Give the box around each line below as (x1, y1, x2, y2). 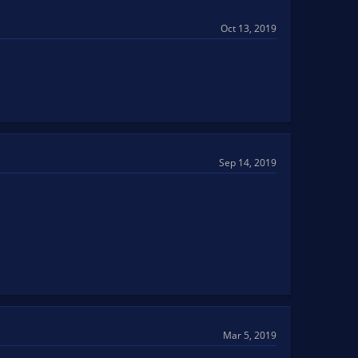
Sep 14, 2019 (219, 156, 276, 170)
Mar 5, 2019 (223, 328, 276, 343)
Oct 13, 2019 (221, 22, 276, 36)
